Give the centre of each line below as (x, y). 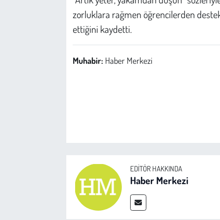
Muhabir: (89, 60)
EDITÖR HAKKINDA (156, 169)
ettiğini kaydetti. (102, 29)
